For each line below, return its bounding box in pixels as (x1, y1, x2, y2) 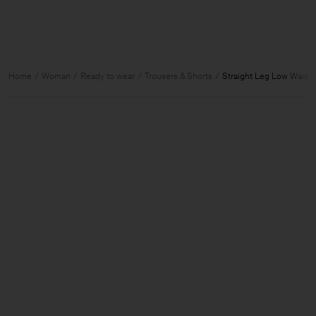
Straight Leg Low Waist (222, 70, 311, 81)
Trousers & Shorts (145, 70, 212, 81)
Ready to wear (80, 70, 135, 81)
